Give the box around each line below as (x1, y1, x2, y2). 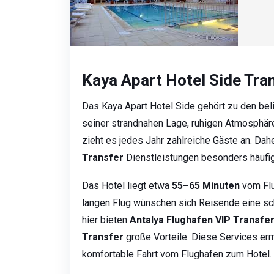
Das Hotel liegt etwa (82, 180, 172, 192)
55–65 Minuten (172, 180, 240, 192)
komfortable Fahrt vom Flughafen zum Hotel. (82, 248, 272, 261)
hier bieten (82, 214, 130, 226)
